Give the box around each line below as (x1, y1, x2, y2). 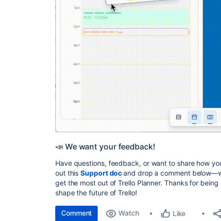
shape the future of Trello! (55, 188, 137, 197)
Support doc (80, 168, 124, 177)
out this (55, 168, 81, 177)
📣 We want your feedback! (55, 141, 155, 151)
